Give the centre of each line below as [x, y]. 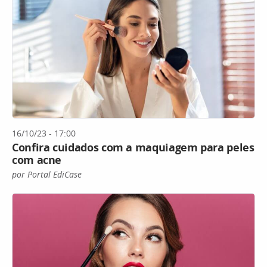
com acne [37, 160]
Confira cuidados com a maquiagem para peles [133, 148]
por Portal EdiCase [47, 175]
